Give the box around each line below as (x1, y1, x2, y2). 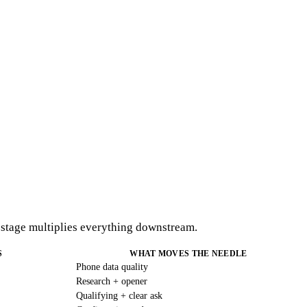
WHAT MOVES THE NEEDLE (130, 248, 247, 258)
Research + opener (76, 275, 147, 286)
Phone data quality (76, 261, 148, 272)
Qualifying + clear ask (76, 290, 162, 301)
